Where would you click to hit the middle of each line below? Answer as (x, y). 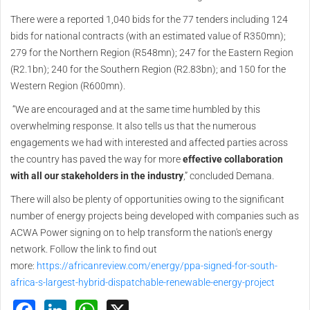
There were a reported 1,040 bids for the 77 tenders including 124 (149, 19)
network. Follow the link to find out (84, 249)
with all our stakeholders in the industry (97, 175)
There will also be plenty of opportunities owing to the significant (147, 199)
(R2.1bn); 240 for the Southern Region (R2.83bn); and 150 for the (148, 69)
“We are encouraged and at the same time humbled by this (135, 109)
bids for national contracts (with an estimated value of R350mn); (148, 36)
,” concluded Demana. (229, 175)
